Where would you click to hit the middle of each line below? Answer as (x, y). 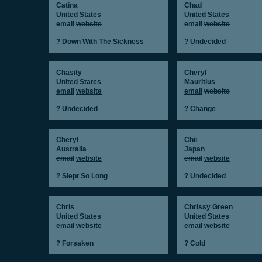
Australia (71, 149)
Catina (67, 5)
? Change (200, 109)
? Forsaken (75, 243)
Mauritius (199, 82)
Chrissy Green (208, 207)
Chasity (69, 73)
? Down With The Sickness (100, 42)
